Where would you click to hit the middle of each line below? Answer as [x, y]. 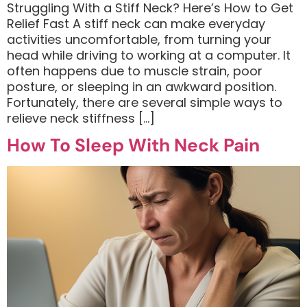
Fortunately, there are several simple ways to [145, 102]
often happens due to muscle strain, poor [135, 71]
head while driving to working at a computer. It [149, 55]
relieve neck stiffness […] [81, 118]
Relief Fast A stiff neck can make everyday [136, 23]
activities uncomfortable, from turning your [139, 39]
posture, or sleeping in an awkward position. [142, 86]
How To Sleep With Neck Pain [133, 146]
